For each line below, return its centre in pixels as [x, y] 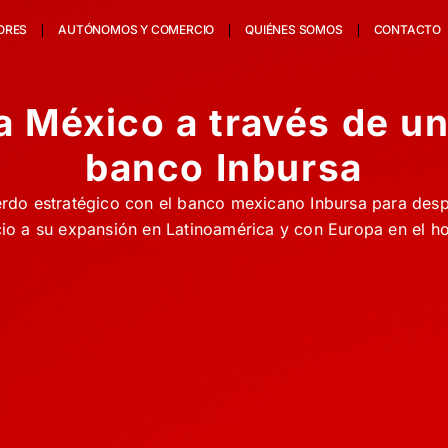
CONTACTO [407, 29]
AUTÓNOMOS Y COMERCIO [136, 29]
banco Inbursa [224, 167]
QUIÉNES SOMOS [294, 29]
